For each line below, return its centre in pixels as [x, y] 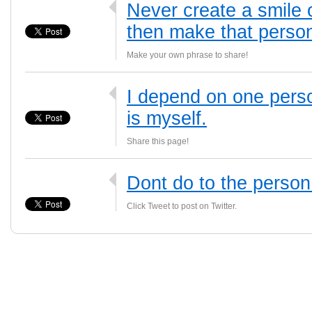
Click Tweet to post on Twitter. [182, 206]
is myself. [167, 118]
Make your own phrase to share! [187, 55]
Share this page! [158, 141]
